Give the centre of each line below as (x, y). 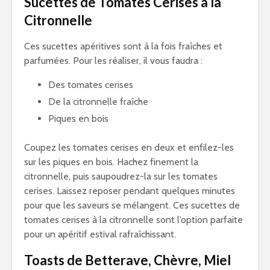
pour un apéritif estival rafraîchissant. (100, 234)
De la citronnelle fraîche (98, 102)
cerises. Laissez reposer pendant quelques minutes (130, 191)
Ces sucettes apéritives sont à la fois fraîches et (123, 46)
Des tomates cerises (91, 85)
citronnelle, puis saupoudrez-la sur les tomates (121, 176)
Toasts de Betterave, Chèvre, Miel (127, 260)
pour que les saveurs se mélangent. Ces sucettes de (132, 205)
